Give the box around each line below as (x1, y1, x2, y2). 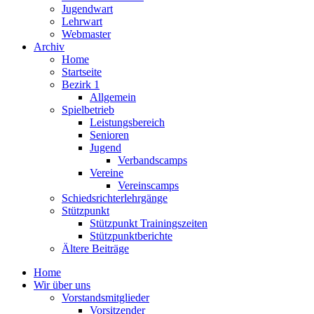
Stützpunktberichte (90, 230, 172, 243)
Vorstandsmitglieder (62, 292, 149, 304)
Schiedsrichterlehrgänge (62, 192, 168, 205)
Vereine (90, 167, 123, 179)
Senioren (90, 129, 129, 142)
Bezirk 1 (62, 78, 100, 91)
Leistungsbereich (90, 116, 165, 129)
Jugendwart (62, 3, 113, 15)
